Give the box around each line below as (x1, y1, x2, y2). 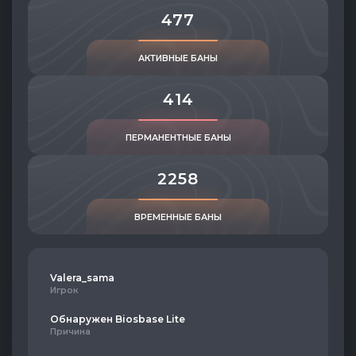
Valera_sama (50, 272, 114, 284)
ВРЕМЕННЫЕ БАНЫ (134, 212, 222, 222)
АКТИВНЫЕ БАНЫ (138, 53, 218, 64)
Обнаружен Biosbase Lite (50, 313, 185, 325)
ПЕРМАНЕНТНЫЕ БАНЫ (125, 133, 231, 143)
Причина (50, 327, 91, 337)
